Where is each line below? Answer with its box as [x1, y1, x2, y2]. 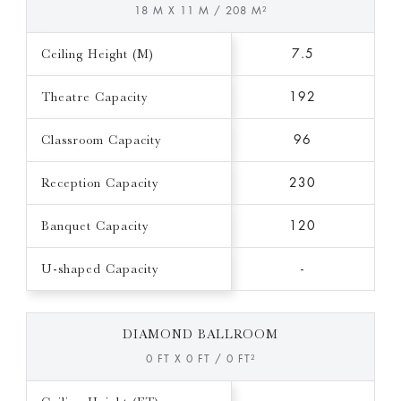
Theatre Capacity [40, 90, 148, 105]
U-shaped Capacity [40, 261, 158, 277]
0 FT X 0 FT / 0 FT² [145, 354, 255, 365]
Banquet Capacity [40, 218, 149, 234]
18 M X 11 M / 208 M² [133, 5, 267, 17]
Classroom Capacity [40, 132, 161, 148]
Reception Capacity [40, 175, 158, 191]
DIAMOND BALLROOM [122, 327, 278, 342]
